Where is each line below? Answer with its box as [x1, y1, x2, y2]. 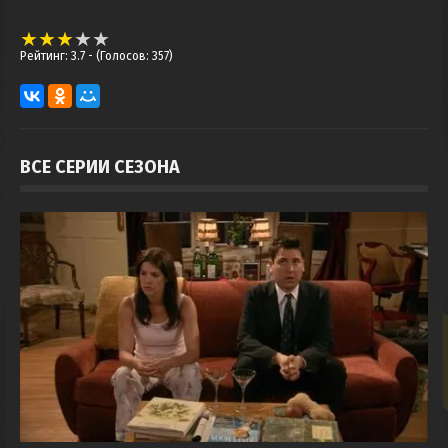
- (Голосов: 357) [88, 48, 173, 63]
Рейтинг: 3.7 [20, 48, 88, 63]
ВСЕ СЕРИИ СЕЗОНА [20, 155, 180, 178]
